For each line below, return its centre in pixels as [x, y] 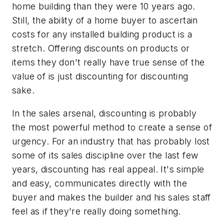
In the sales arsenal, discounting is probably [104, 113]
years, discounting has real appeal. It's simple [108, 169]
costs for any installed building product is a [102, 34]
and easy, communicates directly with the [99, 183]
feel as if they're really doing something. [96, 211]
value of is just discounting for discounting [100, 76]
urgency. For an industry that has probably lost [111, 141]
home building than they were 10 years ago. [104, 6]
